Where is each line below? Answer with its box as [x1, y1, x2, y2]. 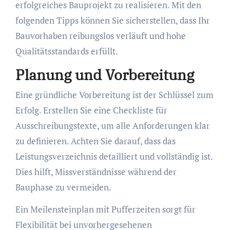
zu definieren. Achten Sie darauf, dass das [15, 135, 176, 147]
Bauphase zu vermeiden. [15, 181, 111, 194]
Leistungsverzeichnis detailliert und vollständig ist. [15, 150, 213, 163]
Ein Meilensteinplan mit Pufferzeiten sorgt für [15, 203, 196, 216]
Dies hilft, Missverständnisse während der [15, 166, 177, 178]
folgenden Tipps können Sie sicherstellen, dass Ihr [15, 14, 210, 26]
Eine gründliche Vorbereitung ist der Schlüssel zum [15, 89, 214, 101]
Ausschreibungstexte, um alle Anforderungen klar [15, 120, 210, 132]
